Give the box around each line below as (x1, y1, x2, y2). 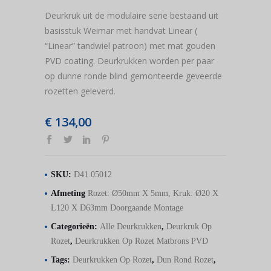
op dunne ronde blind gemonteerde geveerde (45, 70, 222, 82)
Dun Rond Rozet (157, 255, 214, 264)
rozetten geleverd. (45, 85, 116, 97)
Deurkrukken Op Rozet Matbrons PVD (75, 236, 208, 246)
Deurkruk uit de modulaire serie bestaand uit (45, 10, 218, 21)
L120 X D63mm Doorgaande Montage (51, 203, 183, 212)
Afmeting (51, 188, 88, 198)
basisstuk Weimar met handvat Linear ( (45, 25, 197, 36)
